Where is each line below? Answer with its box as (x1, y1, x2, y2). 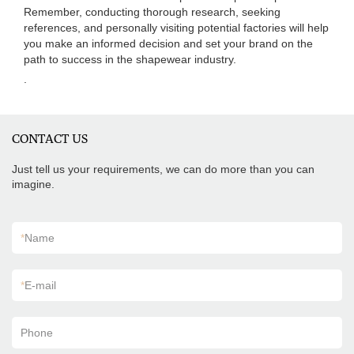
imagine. (12, 178, 55, 190)
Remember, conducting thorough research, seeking (24, 6, 281, 18)
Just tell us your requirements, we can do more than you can (12, 163, 314, 175)
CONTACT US (12, 131, 88, 146)
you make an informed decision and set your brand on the (24, 37, 313, 50)
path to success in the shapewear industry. (24, 53, 236, 66)
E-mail (24, 279, 56, 292)
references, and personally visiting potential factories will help (24, 21, 329, 34)
